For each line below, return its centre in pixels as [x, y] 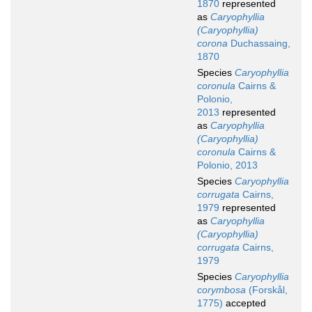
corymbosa [221, 290]
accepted [244, 303]
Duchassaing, [259, 44]
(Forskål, [267, 290]
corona [212, 44]
